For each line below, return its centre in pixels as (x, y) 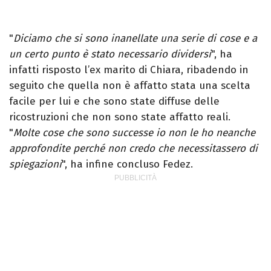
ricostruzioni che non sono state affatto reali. (120, 117)
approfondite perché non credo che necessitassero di (133, 148)
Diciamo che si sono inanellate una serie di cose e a (135, 38)
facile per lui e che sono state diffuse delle (114, 101)
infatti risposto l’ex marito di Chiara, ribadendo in (129, 70)
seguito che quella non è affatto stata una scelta (130, 85)
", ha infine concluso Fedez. (127, 164)
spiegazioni (35, 164)
